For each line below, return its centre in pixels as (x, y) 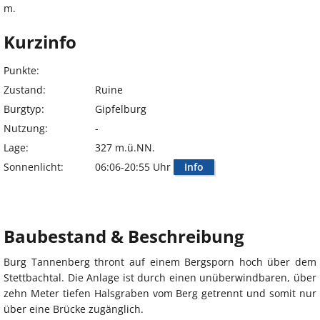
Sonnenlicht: (34, 167)
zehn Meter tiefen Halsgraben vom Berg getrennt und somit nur (160, 294)
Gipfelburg (121, 109)
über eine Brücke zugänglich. (74, 309)
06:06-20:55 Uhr (134, 167)
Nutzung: (26, 129)
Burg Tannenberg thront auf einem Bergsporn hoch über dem (160, 262)
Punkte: (21, 71)
